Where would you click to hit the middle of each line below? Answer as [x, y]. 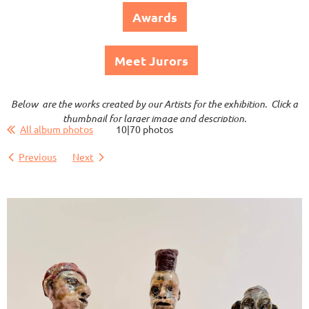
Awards [154, 17]
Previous [38, 157]
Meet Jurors [151, 61]
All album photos [57, 129]
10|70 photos [144, 129]
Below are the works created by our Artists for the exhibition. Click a [154, 104]
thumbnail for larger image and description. [154, 119]
